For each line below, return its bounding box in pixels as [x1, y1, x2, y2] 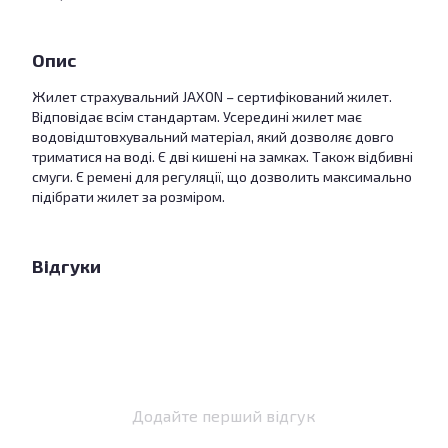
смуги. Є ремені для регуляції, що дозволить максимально [32, 168, 412, 185]
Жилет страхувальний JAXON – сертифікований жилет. [32, 88, 392, 105]
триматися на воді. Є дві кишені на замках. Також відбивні [32, 148, 413, 165]
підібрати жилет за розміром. [32, 188, 225, 205]
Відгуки [32, 255, 101, 277]
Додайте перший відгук [132, 406, 316, 425]
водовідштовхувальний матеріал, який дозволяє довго [32, 128, 394, 145]
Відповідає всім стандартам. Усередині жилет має [32, 108, 362, 125]
